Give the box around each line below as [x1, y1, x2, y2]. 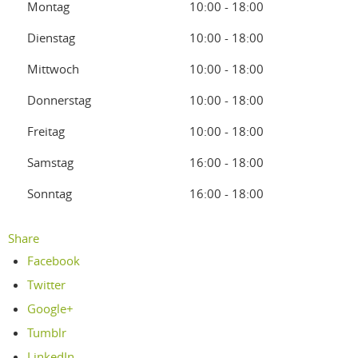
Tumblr [27, 324, 67, 340]
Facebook [27, 253, 81, 268]
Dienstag [27, 30, 75, 46]
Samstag [27, 154, 74, 170]
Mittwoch [27, 61, 79, 77]
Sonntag [27, 185, 72, 201]
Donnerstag [27, 92, 91, 108]
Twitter [27, 276, 66, 292]
